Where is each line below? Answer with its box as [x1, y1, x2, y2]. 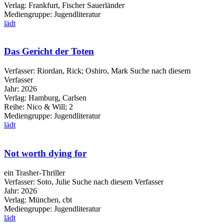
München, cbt [28, 195, 72, 204]
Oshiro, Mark [85, 66, 128, 75]
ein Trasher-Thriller [4, 168, 65, 177]
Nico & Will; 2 [24, 102, 73, 111]
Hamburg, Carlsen [28, 93, 86, 102]
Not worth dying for [4, 147, 86, 158]
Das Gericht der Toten [4, 46, 94, 57]
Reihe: [4, 102, 24, 111]
